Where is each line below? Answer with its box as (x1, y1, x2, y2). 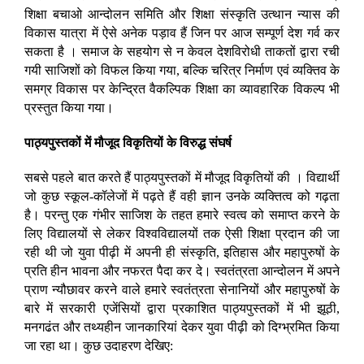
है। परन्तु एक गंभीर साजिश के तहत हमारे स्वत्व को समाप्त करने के (24, 208, 340, 223)
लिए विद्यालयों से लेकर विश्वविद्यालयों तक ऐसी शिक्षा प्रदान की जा (24, 227, 340, 241)
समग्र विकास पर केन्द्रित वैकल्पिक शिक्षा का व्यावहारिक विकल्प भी (24, 82, 340, 97)
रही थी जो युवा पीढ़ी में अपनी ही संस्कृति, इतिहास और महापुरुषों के (24, 245, 340, 260)
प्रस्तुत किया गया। (24, 101, 114, 115)
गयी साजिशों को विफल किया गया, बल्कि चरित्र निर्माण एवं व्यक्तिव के (24, 63, 340, 78)
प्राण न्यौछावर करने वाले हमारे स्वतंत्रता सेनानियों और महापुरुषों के (24, 283, 340, 297)
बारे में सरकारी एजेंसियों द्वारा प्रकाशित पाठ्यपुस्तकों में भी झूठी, (24, 301, 340, 316)
